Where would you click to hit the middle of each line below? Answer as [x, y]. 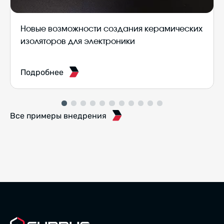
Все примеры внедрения [58, 115]
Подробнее [42, 72]
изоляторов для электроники [78, 41]
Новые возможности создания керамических [111, 29]
